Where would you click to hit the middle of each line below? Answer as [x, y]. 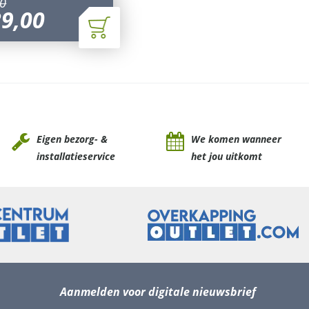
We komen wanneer [236, 139]
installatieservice [76, 157]
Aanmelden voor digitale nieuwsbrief [158, 292]
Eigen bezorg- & [72, 139]
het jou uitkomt [226, 157]
